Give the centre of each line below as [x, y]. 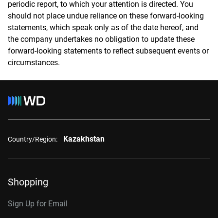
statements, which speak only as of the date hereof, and [103, 27]
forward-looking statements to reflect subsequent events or [108, 51]
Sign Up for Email [38, 204]
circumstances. [34, 63]
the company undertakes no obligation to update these [101, 39]
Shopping [28, 182]
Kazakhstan [84, 139]
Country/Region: [33, 139]
